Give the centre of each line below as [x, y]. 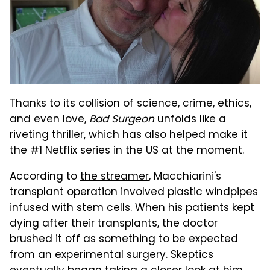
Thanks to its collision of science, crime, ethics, [130, 104]
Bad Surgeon [122, 120]
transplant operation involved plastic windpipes [134, 193]
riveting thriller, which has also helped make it [129, 135]
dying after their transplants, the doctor [114, 224]
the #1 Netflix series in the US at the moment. [127, 151]
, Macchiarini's [185, 177]
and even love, [49, 120]
